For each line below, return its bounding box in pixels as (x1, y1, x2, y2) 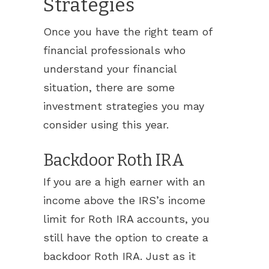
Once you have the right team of (43, 25, 212, 38)
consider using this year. (43, 118, 169, 131)
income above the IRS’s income (43, 194, 205, 207)
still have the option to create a (43, 231, 208, 244)
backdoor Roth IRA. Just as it (43, 250, 196, 262)
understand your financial (43, 62, 177, 75)
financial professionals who (43, 44, 186, 56)
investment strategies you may (43, 100, 204, 112)
